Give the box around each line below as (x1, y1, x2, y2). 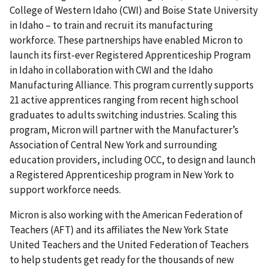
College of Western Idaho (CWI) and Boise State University (10, 4, 258, 17)
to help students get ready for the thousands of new (10, 253, 234, 267)
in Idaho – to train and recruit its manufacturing (10, 19, 213, 32)
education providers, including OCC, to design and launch (10, 153, 255, 167)
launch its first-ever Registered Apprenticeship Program (10, 48, 251, 62)
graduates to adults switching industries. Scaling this (10, 108, 237, 122)
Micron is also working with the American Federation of (10, 208, 243, 222)
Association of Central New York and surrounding (10, 138, 217, 152)
